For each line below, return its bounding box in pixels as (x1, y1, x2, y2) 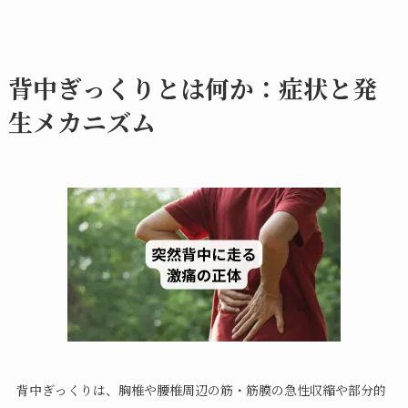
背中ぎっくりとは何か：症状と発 (7, 69, 377, 106)
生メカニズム (7, 103, 156, 139)
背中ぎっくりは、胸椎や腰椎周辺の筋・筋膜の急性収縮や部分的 (15, 381, 386, 400)
